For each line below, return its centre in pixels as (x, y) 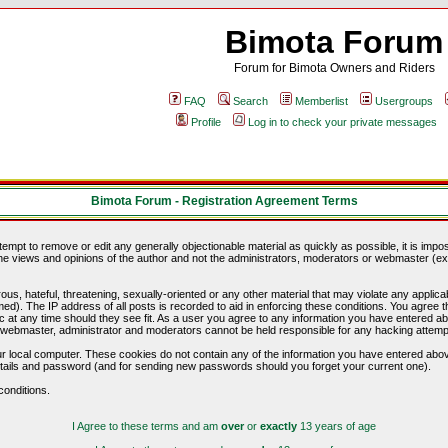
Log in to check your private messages (342, 122)
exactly (278, 426)
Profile (205, 122)
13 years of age (336, 426)
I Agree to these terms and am (146, 426)
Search (250, 101)
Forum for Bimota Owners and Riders (334, 68)
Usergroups (404, 101)
